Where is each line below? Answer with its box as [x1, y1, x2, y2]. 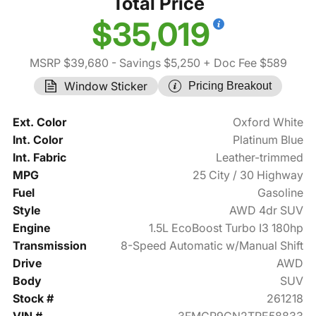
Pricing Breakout [188, 80, 272, 92]
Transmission [12, 238, 87, 253]
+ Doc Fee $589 [200, 56, 287, 71]
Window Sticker [64, 79, 147, 94]
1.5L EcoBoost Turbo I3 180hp [149, 221, 304, 236]
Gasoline [257, 186, 304, 200]
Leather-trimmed [216, 150, 304, 165]
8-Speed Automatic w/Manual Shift [121, 238, 304, 253]
